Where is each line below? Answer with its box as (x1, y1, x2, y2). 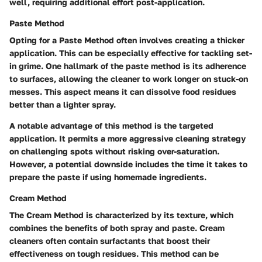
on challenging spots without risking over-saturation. (9, 146, 219, 157)
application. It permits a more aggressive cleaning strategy (9, 133, 246, 144)
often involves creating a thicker (114, 35, 244, 46)
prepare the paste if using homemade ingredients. (9, 172, 206, 182)
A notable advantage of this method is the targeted (9, 120, 213, 131)
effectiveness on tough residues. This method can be (9, 249, 219, 259)
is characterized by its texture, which (84, 210, 233, 220)
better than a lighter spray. (9, 99, 116, 110)
